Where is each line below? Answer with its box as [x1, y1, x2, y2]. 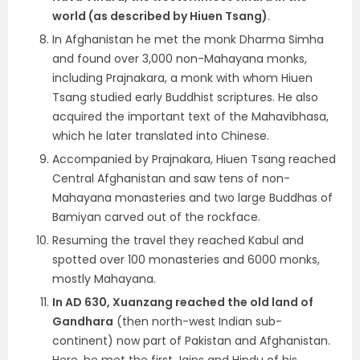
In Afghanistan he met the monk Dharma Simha [52, 31, 324, 47]
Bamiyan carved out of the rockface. [52, 209, 260, 225]
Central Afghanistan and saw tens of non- [52, 170, 290, 186]
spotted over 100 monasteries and [52, 252, 247, 268]
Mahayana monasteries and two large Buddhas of [52, 190, 333, 206]
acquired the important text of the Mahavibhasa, [52, 108, 329, 125]
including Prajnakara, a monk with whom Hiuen [52, 70, 313, 86]
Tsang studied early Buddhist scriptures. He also [52, 89, 318, 105]
